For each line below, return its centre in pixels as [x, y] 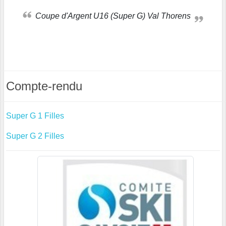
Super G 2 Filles [35, 136]
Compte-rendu [44, 86]
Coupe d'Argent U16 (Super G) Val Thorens [116, 16]
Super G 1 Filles [35, 116]
